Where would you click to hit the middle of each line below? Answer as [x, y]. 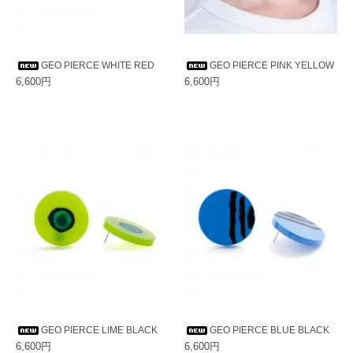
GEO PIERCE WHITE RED [98, 65]
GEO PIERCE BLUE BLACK [269, 330]
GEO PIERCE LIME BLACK [99, 330]
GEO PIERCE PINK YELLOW [272, 65]
